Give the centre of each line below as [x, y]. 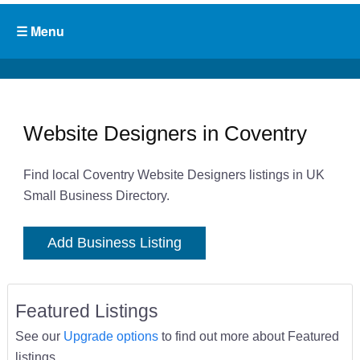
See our [39, 336]
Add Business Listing [114, 243]
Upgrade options [110, 336]
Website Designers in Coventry [165, 133]
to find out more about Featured [248, 336]
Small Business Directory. [96, 196]
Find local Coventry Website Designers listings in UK [174, 175]
